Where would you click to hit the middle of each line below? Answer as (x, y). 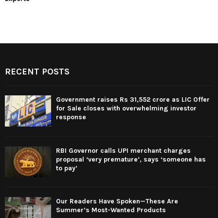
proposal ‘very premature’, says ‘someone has (131, 159)
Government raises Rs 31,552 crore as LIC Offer (133, 100)
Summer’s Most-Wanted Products (111, 210)
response (71, 117)
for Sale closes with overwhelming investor (126, 109)
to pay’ (67, 168)
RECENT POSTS (37, 72)
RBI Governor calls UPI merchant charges (123, 150)
